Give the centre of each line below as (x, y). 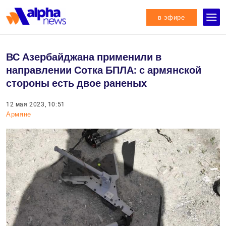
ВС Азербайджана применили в (84, 57)
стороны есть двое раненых (76, 83)
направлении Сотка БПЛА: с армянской (104, 70)
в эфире (172, 17)
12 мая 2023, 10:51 (36, 104)
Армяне (19, 114)
